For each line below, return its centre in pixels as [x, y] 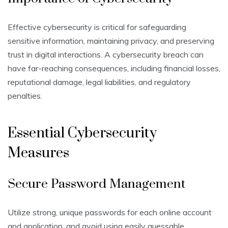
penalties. [25, 96]
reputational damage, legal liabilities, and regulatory [99, 82]
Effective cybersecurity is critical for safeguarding [97, 27]
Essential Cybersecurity [82, 133]
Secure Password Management [96, 184]
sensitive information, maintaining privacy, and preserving [111, 41]
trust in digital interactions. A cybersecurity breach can [106, 55]
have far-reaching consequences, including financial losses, [114, 68]
